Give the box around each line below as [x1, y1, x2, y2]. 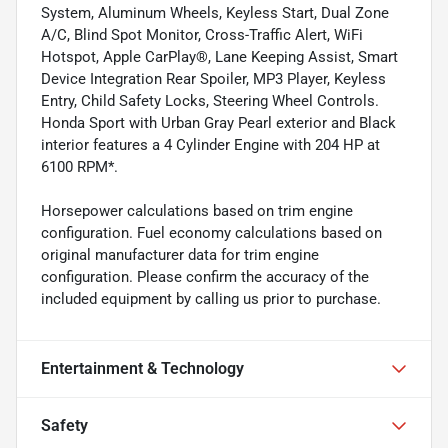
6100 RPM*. [41, 157, 118, 176]
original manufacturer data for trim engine [41, 245, 319, 264]
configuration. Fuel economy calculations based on [41, 223, 382, 242]
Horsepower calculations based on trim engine [41, 201, 353, 220]
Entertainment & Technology [41, 358, 244, 378]
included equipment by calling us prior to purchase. [41, 289, 381, 308]
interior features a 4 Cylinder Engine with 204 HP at [41, 135, 380, 154]
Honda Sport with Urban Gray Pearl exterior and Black [41, 113, 396, 132]
